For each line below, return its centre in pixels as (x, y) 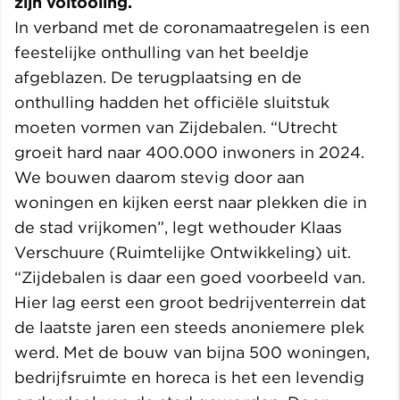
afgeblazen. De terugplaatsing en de (158, 77)
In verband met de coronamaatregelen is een (192, 27)
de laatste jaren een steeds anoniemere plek (189, 327)
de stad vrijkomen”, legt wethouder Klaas (178, 227)
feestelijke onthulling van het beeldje (162, 52)
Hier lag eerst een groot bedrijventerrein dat (190, 302)
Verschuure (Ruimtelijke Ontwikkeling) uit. (183, 252)
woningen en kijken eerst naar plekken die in (191, 202)
